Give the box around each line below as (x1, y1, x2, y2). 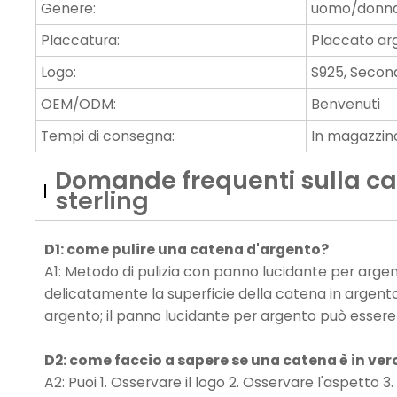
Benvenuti (311, 95, 381, 114)
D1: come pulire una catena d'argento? (44, 240, 330, 260)
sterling (55, 184, 150, 218)
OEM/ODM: (41, 95, 117, 114)
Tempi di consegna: (41, 127, 175, 146)
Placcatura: (41, 31, 121, 51)
